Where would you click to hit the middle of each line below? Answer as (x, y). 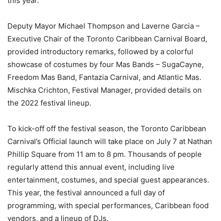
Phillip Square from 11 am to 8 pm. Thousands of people (105, 154)
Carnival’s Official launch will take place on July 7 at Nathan (110, 142)
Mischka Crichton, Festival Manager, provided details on (105, 90)
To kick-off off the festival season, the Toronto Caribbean (107, 129)
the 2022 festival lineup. (49, 103)
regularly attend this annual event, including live (91, 167)
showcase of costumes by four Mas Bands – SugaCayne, (106, 65)
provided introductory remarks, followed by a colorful (100, 52)
